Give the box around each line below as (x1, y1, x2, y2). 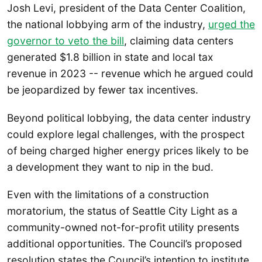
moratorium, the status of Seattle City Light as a (7, 205, 237, 218)
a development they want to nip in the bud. (7, 160, 213, 173)
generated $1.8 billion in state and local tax (7, 51, 213, 64)
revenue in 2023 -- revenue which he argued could (7, 67, 253, 80)
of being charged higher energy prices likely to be (7, 144, 249, 157)
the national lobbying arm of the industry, (7, 18, 208, 31)
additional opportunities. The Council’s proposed (7, 237, 242, 250)
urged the (208, 18, 255, 31)
